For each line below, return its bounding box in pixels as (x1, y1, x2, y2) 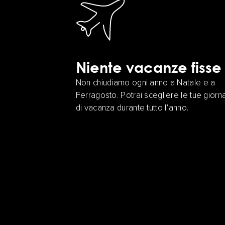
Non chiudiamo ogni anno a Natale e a (75, 79, 215, 88)
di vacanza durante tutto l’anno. (75, 104, 189, 113)
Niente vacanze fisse (75, 58, 221, 76)
